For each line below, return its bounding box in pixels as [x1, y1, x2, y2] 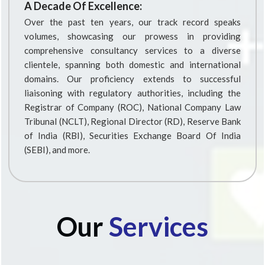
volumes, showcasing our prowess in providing [24, 31, 241, 41]
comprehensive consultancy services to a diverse [24, 45, 241, 56]
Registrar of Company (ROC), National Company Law [24, 102, 241, 112]
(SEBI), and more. [24, 144, 90, 155]
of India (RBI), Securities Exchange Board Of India [24, 130, 241, 141]
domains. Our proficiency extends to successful [24, 73, 241, 84]
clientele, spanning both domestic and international [24, 59, 241, 70]
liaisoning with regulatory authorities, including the [24, 88, 241, 98]
